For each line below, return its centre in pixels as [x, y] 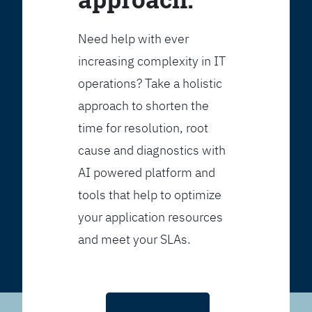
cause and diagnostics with [152, 150]
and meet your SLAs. [135, 240]
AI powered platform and [147, 173]
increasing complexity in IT [152, 61]
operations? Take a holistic [150, 84]
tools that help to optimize [150, 195]
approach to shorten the [144, 106]
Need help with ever [134, 39]
